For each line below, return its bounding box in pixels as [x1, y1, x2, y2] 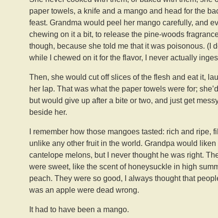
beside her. [29, 108, 67, 116]
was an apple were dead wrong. [29, 186, 139, 194]
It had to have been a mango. [29, 205, 129, 214]
